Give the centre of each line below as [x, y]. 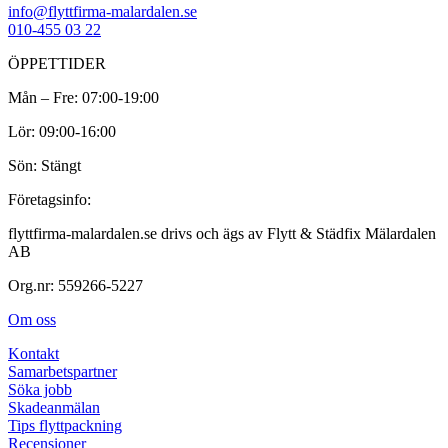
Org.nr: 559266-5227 [75, 286]
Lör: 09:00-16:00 [62, 132]
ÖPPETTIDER [57, 64]
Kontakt [33, 354]
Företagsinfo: [49, 200]
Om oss [32, 320]
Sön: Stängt [44, 166]
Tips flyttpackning [65, 426]
